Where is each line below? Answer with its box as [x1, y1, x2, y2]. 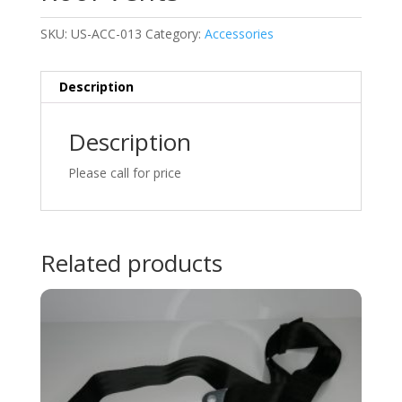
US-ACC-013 [70, 24, 142, 42]
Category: [144, 24, 205, 42]
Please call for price [67, 163, 181, 181]
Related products [39, 246, 223, 279]
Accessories [204, 24, 274, 42]
